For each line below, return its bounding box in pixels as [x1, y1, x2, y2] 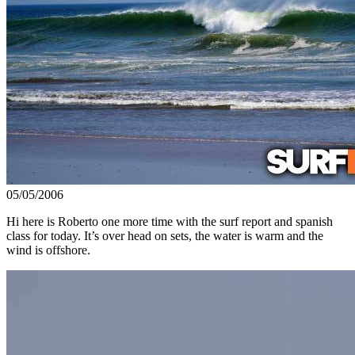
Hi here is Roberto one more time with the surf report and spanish [6, 214, 333, 228]
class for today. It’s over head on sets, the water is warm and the [6, 228, 323, 242]
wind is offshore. [6, 242, 90, 257]
